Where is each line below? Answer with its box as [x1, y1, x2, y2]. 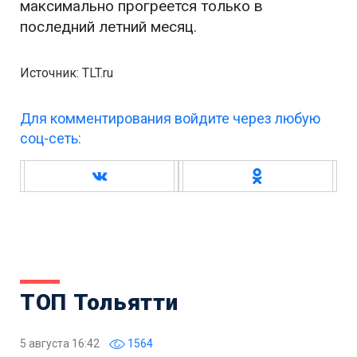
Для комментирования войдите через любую [20, 110, 320, 127]
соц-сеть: [20, 130, 81, 147]
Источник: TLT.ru [20, 65, 113, 80]
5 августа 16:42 [20, 337, 100, 350]
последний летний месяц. [20, 18, 197, 36]
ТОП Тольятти [20, 289, 178, 316]
